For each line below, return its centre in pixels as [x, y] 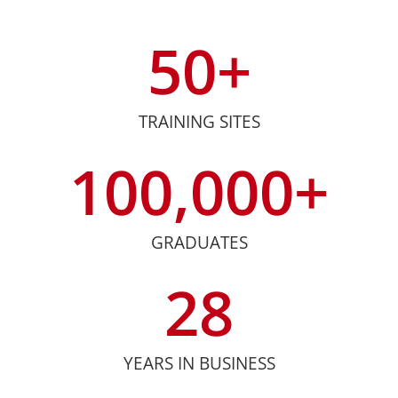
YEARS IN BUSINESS [199, 363]
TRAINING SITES [199, 121]
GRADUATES [199, 242]
